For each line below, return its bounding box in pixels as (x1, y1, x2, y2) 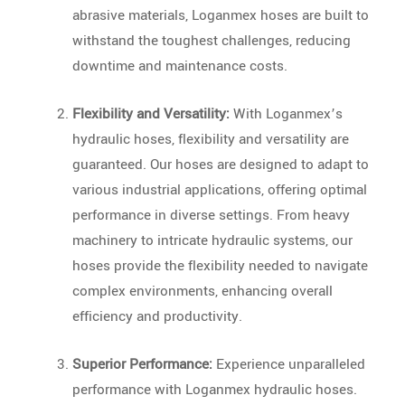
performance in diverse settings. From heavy (72, 204, 350, 225)
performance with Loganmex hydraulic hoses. (72, 379, 357, 400)
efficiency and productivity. (72, 306, 242, 326)
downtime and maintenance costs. (72, 55, 287, 76)
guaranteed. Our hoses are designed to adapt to (72, 154, 369, 174)
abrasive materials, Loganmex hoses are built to (72, 5, 369, 25)
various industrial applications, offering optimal (72, 179, 367, 200)
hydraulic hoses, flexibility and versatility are (72, 128, 349, 149)
